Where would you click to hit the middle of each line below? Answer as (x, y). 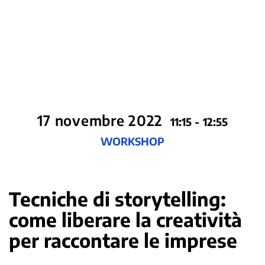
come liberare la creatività (125, 219)
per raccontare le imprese (123, 240)
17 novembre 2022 (100, 120)
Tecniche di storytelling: (117, 199)
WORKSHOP (132, 141)
